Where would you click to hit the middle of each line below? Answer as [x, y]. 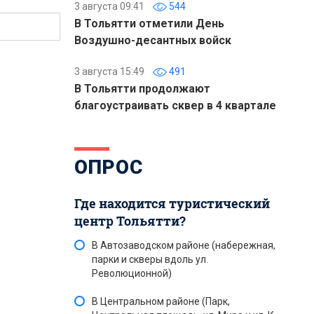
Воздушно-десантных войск [153, 40]
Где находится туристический [172, 203]
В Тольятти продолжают [142, 89]
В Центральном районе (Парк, [161, 301]
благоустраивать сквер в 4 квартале [175, 105]
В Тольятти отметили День [149, 23]
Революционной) [132, 273]
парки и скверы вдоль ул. [150, 259]
